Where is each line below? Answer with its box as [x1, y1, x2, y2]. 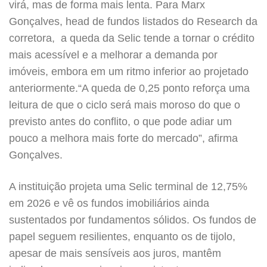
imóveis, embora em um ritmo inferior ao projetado [9, 66, 249, 77]
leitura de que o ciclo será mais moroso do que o [9, 99, 240, 111]
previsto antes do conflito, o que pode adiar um [9, 116, 232, 128]
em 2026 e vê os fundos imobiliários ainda [9, 197, 209, 209]
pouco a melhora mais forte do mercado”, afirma [9, 132, 238, 144]
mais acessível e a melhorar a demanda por [9, 49, 218, 61]
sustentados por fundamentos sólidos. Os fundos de [9, 214, 256, 226]
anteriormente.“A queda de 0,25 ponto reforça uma [9, 82, 250, 94]
